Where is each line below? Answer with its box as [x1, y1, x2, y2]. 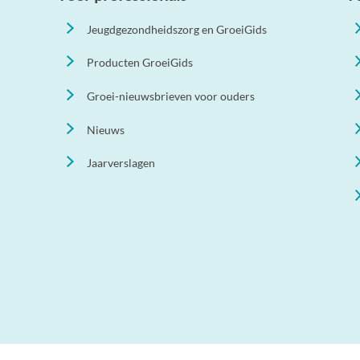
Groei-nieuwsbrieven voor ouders [86, 89, 255, 103]
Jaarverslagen [86, 156, 155, 170]
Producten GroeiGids [86, 55, 193, 70]
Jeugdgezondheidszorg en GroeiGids [86, 22, 267, 36]
